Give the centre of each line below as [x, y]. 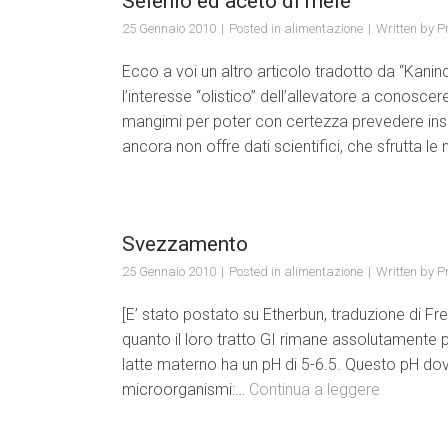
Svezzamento [185, 244]
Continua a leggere [314, 389]
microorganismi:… [185, 389]
